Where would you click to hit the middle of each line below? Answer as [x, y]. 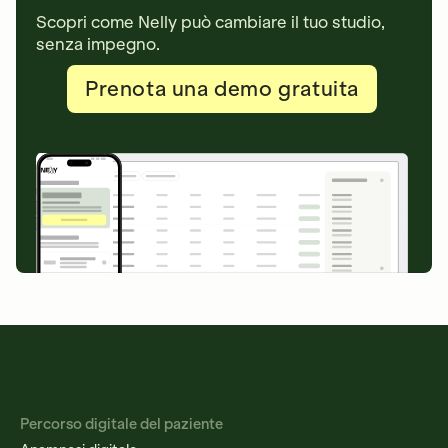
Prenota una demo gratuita [222, 88]
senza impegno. [98, 43]
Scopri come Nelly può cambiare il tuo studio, [210, 21]
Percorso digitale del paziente [121, 423]
